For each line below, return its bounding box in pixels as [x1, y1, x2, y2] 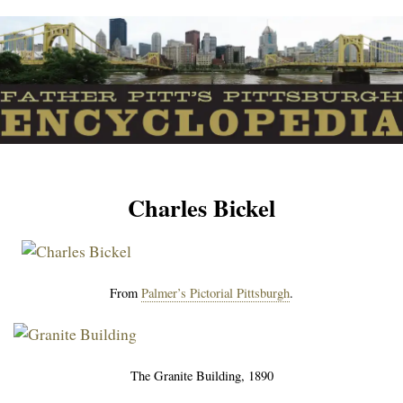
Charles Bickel [128, 189, 275, 225]
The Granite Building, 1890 [130, 366, 273, 384]
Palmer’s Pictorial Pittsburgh [141, 283, 290, 301]
